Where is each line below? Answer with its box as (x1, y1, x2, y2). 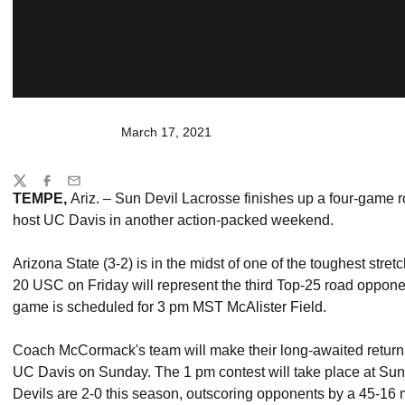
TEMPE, (13, 191, 71, 206)
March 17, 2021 (121, 125, 212, 139)
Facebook (39, 181, 96, 196)
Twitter (12, 181, 50, 196)
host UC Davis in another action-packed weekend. (13, 212, 334, 228)
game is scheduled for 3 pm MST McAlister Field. (13, 299, 330, 315)
